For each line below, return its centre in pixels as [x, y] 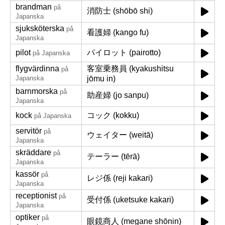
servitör [29, 131]
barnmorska [37, 91]
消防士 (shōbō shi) [120, 11]
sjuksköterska [40, 28]
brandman [34, 7]
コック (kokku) [113, 115]
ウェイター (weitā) [120, 135]
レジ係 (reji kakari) [120, 178]
